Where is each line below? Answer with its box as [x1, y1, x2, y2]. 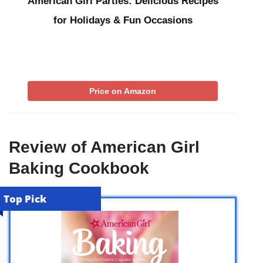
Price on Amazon [89, 86, 156, 96]
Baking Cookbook [9, 159, 149, 177]
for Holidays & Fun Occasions [53, 14, 193, 26]
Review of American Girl [9, 137, 200, 156]
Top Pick [4, 191, 46, 205]
